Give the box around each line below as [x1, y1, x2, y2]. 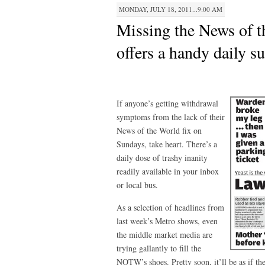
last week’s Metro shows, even [117, 215, 218, 227]
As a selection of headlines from [117, 202, 224, 213]
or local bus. [117, 179, 158, 190]
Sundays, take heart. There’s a [117, 138, 217, 150]
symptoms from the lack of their [117, 111, 225, 122]
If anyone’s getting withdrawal [117, 98, 218, 109]
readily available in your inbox [117, 166, 219, 177]
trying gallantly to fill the [117, 243, 201, 254]
